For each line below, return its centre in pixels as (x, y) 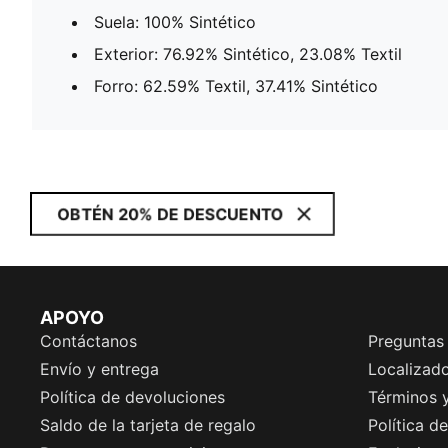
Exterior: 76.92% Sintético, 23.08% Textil (248, 53)
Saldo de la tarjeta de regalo (148, 425)
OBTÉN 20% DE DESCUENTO (170, 214)
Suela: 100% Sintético (175, 21)
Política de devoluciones (132, 397)
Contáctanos (88, 341)
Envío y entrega (99, 369)
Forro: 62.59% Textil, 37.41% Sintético (236, 85)
